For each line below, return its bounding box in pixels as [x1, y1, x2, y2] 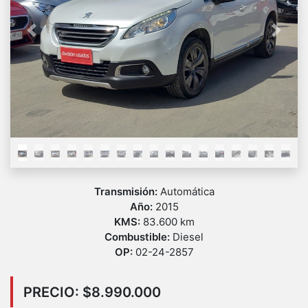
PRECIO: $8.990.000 [23, 283, 161, 300]
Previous [30, 30, 76, 45]
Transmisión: [93, 185, 160, 199]
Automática [159, 185, 214, 199]
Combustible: [104, 230, 173, 244]
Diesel [173, 230, 203, 244]
